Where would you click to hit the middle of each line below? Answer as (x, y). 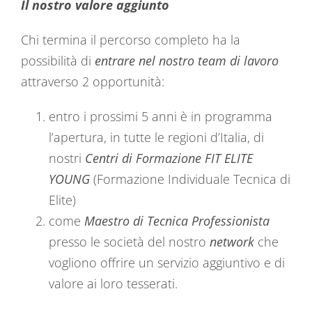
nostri (67, 158)
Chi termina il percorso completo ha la (131, 40)
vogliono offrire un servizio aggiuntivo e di (167, 263)
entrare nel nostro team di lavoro (187, 61)
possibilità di (58, 61)
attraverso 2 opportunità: (93, 81)
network (234, 242)
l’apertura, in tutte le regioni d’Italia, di (156, 137)
